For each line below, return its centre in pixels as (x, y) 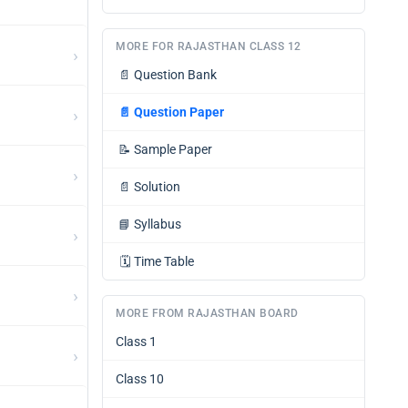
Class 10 (140, 379)
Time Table (164, 261)
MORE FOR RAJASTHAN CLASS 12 (209, 46)
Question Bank (175, 75)
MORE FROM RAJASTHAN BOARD (207, 313)
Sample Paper (173, 149)
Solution (157, 187)
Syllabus (158, 224)
